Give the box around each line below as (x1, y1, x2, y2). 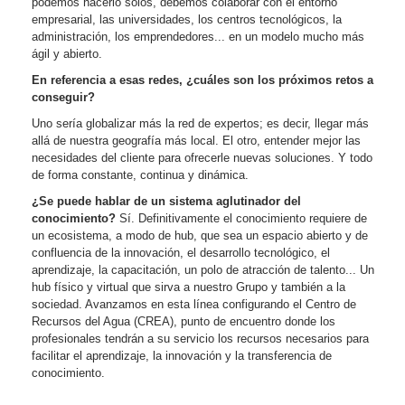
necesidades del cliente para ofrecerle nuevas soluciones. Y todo (32, 150, 373, 165)
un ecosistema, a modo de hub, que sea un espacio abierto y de (32, 228, 369, 242)
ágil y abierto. (32, 46, 103, 61)
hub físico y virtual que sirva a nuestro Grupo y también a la (32, 279, 346, 294)
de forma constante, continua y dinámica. (32, 167, 250, 182)
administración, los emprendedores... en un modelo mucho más (32, 29, 365, 43)
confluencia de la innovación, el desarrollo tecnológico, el (32, 245, 331, 259)
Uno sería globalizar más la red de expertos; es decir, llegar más (32, 116, 370, 130)
